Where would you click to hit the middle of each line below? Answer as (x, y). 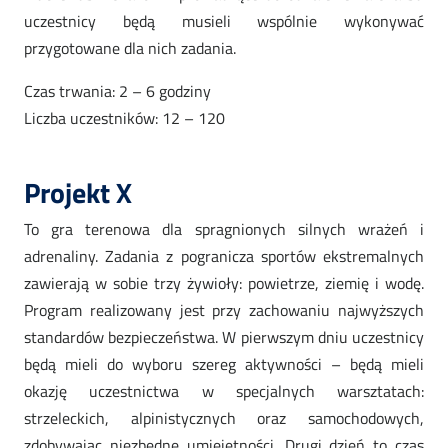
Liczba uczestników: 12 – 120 (124, 118)
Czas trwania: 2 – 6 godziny (117, 91)
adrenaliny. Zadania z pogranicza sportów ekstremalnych (224, 256)
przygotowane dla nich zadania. (130, 48)
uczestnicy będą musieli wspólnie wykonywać (224, 21)
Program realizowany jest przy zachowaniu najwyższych (224, 310)
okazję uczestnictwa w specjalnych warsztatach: (224, 391)
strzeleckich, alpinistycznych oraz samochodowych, (224, 418)
